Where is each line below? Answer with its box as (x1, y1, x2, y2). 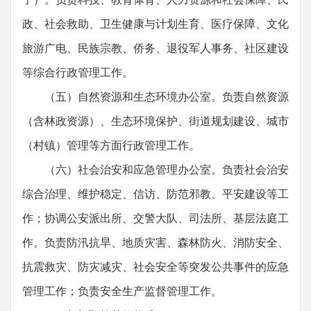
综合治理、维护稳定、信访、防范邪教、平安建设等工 (22, 187, 289, 201)
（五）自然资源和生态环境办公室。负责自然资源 (22, 90, 289, 103)
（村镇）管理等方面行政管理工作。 (22, 138, 200, 152)
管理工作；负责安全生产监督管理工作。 (22, 284, 222, 298)
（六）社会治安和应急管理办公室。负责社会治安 (22, 162, 289, 176)
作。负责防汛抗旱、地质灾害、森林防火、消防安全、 (22, 235, 289, 249)
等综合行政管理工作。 (22, 65, 133, 79)
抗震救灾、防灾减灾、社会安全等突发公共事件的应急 (22, 260, 289, 274)
